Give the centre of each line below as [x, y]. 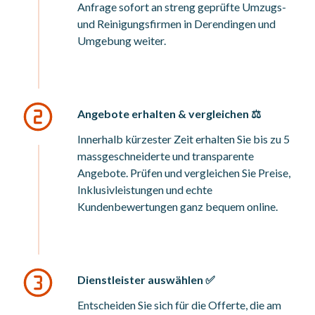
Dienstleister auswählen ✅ [147, 279]
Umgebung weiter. [122, 40]
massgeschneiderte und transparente [166, 156]
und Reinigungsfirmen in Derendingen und [177, 24]
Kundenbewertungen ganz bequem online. [178, 206]
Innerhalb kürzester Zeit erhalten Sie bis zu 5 [184, 139]
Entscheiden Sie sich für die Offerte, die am [180, 305]
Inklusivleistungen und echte [145, 189]
